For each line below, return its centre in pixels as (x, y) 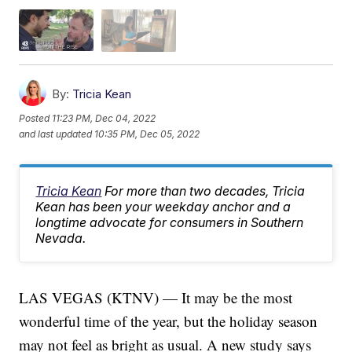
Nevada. (61, 238)
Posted (36, 119)
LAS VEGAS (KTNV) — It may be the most (156, 297)
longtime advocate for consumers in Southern (170, 222)
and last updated (56, 134)
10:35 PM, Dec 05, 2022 (147, 134)
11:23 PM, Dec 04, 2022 (104, 119)
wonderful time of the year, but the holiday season (169, 321)
